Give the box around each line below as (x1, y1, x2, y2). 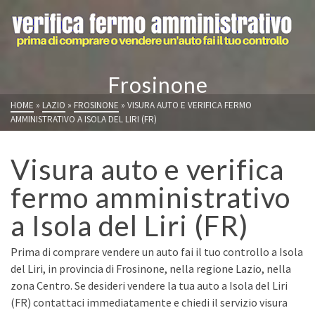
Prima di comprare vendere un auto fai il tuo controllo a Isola (11, 245, 303, 259)
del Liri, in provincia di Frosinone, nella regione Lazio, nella (11, 262, 291, 276)
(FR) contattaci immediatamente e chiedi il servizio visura (11, 295, 288, 309)
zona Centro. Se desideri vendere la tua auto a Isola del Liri (11, 278, 288, 292)
